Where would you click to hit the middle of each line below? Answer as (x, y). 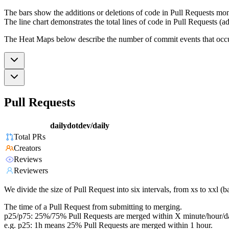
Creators (27, 148)
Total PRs (30, 137)
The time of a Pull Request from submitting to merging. (93, 207)
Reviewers (31, 171)
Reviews (28, 159)
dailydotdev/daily (80, 126)
